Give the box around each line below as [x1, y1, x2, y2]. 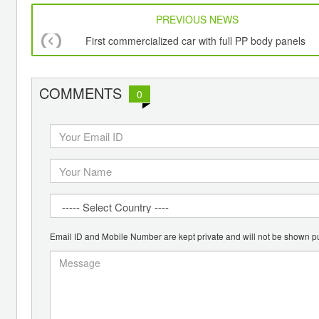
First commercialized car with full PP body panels [85, 33, 306, 48]
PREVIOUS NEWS [156, 12, 239, 27]
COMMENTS [39, 83, 122, 104]
